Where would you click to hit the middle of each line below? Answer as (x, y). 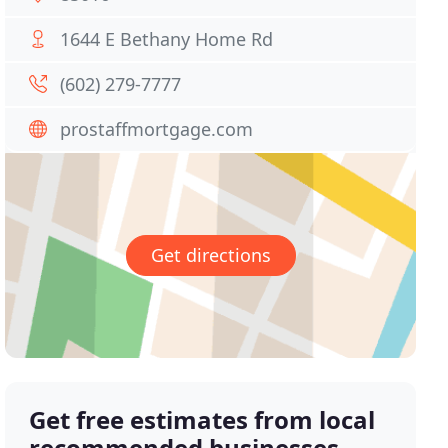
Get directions (210, 255)
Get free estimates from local (202, 420)
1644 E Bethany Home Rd (167, 39)
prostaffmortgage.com (157, 129)
